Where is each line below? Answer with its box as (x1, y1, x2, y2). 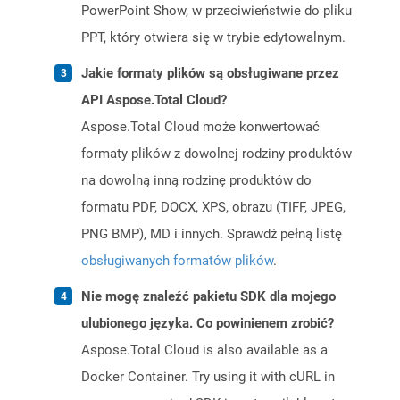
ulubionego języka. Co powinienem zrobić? (81, 315, 334, 332)
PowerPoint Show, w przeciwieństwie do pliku (81, 3, 352, 20)
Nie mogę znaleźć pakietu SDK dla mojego (81, 288, 336, 305)
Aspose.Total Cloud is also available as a (81, 342, 328, 359)
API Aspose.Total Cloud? (81, 92, 227, 109)
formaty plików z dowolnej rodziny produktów (81, 146, 352, 162)
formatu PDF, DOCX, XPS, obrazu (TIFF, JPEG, (81, 199, 346, 216)
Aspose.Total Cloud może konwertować (81, 119, 320, 136)
